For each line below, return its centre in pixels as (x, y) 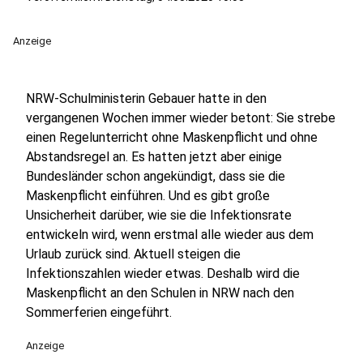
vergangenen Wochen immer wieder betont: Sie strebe (181, 118)
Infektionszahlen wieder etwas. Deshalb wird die (163, 273)
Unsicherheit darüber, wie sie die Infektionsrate (159, 215)
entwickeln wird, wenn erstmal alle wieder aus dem (170, 235)
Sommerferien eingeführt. (99, 312)
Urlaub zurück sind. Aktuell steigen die (133, 254)
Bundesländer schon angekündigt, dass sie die (156, 176)
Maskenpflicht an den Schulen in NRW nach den (160, 293)
